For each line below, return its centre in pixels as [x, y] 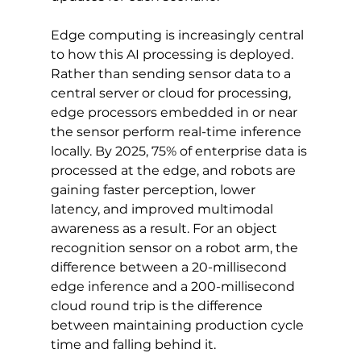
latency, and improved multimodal [163, 209]
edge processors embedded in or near [175, 112]
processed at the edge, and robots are [174, 170]
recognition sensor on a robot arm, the [176, 247]
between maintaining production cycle [178, 325]
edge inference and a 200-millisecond [174, 286]
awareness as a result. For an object [165, 228]
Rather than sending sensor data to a [172, 73]
